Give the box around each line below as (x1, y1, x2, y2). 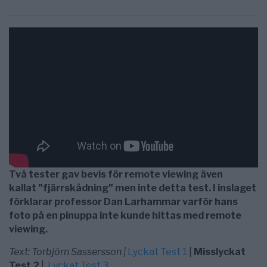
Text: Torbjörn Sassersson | (9, 246, 128, 258)
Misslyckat (194, 246, 246, 258)
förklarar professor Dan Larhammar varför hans (9, 196, 238, 208)
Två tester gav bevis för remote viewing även (9, 169, 223, 181)
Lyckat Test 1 (128, 246, 187, 258)
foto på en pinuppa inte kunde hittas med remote (9, 210, 241, 222)
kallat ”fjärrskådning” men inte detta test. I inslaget (9, 182, 256, 194)
